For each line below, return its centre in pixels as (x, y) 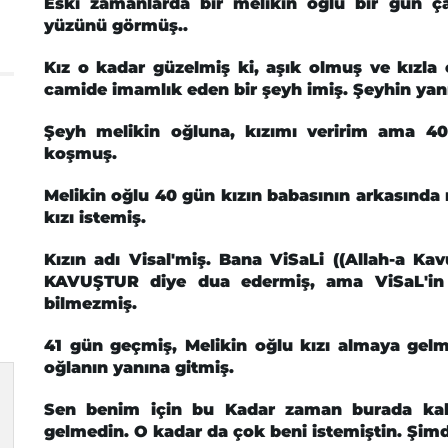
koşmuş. (80, 153)
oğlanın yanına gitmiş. (139, 367)
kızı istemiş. (95, 217)
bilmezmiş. (90, 303)
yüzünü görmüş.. (116, 25)
